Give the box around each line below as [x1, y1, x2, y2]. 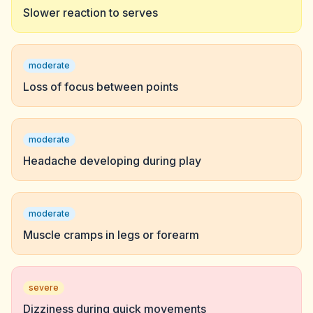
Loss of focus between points [23, 80, 178, 94]
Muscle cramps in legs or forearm [23, 228, 199, 242]
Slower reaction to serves [23, 6, 158, 20]
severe [29, 282, 59, 293]
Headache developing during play [23, 154, 201, 168]
